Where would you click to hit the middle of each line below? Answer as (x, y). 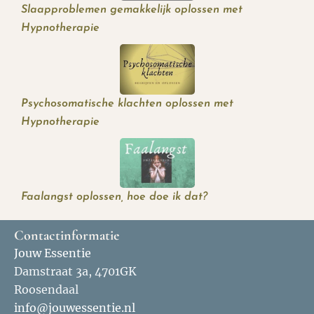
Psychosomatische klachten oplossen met (127, 103)
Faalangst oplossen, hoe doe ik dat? (114, 197)
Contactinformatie (67, 235)
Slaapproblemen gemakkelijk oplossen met (132, 10)
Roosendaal (46, 289)
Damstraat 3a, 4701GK (75, 271)
